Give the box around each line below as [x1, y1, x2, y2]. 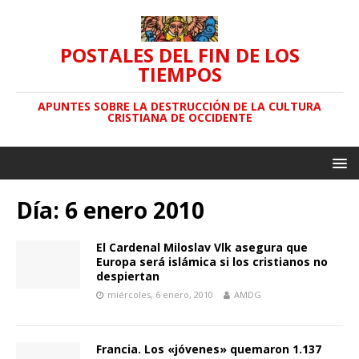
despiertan [96, 268, 159, 284]
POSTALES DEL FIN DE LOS [59, 42, 300, 68]
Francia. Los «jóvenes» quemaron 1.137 [96, 341, 321, 357]
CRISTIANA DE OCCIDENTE [107, 110, 252, 125]
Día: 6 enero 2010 [16, 195, 204, 225]
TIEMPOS [137, 61, 222, 87]
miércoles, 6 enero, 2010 [107, 288, 213, 301]
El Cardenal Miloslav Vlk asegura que [96, 240, 308, 255]
